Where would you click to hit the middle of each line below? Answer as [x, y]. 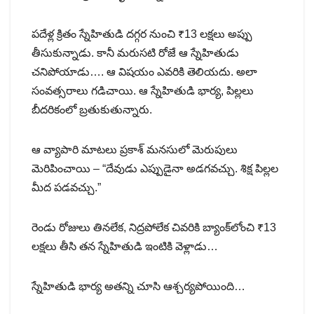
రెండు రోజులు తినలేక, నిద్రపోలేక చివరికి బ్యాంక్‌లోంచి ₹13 [154, 227]
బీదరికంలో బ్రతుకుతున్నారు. [92, 109]
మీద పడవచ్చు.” [66, 187]
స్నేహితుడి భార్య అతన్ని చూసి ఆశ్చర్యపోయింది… [138, 286]
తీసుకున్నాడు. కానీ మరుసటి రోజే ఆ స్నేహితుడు [135, 53]
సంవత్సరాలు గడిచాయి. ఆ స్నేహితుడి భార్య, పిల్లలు [143, 90]
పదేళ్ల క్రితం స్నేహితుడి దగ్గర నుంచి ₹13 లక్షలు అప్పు [142, 34]
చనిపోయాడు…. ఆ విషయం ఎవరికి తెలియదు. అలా [144, 71]
